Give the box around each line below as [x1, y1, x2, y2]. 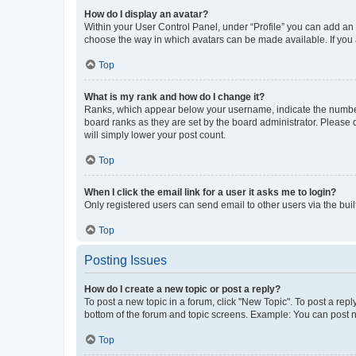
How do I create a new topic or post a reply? [84, 283, 281, 295]
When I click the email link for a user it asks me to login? [84, 186, 336, 198]
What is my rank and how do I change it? [84, 91, 265, 103]
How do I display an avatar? [84, 8, 208, 20]
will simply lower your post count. [84, 129, 226, 141]
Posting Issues [84, 253, 167, 267]
